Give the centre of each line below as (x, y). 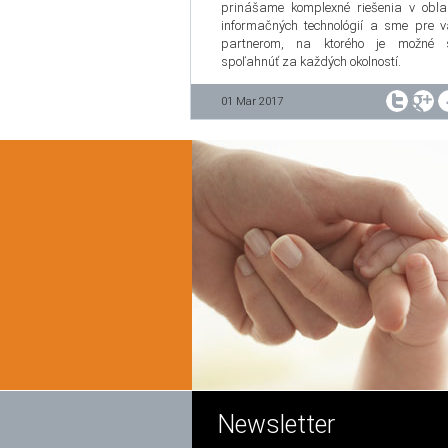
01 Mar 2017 (252, 101)
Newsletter (276, 424)
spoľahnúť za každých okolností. (311, 61)
